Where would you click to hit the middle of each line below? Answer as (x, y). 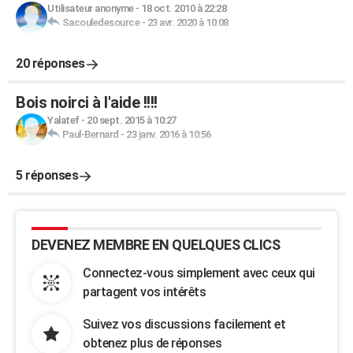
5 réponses (47, 175)
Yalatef (63, 120)
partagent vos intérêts (144, 292)
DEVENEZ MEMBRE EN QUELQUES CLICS (156, 245)
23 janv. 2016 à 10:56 (169, 134)
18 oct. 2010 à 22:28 (184, 8)
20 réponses (50, 63)
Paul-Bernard (90, 134)
